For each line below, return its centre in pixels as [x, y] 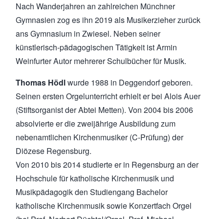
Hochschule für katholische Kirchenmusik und [95, 178]
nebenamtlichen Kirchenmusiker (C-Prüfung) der [99, 137]
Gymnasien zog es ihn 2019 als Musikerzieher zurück [108, 20]
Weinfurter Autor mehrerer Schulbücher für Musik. [102, 61]
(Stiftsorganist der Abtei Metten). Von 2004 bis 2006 [104, 109]
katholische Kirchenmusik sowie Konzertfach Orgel [104, 205]
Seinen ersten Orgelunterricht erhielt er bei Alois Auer [108, 96]
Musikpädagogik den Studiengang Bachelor [92, 192]
